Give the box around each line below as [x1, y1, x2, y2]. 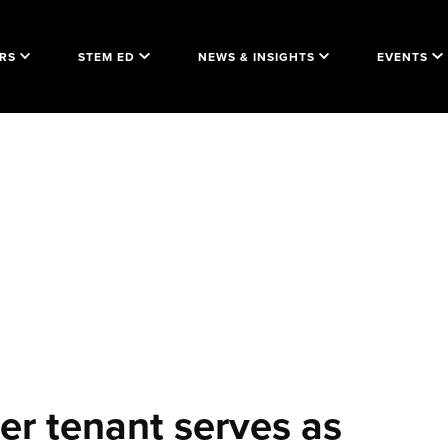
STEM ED [78, 47, 135, 65]
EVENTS [377, 47, 428, 65]
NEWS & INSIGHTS [197, 47, 315, 65]
